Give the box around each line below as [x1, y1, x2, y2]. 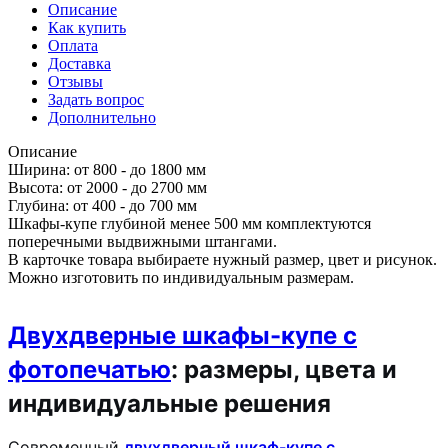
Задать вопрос [48, 91, 144, 109]
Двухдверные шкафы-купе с [8, 321, 357, 351]
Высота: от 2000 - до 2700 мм [8, 179, 207, 197]
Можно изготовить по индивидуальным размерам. [8, 269, 354, 287]
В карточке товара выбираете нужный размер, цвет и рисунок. [8, 251, 437, 269]
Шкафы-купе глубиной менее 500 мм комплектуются [8, 215, 371, 233]
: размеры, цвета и [171, 355, 397, 385]
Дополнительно [48, 109, 156, 127]
